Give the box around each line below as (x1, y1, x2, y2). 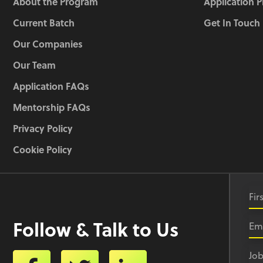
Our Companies (13, 37, 83, 51)
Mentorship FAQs (13, 100, 90, 114)
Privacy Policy (13, 122, 73, 136)
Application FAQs (13, 79, 89, 93)
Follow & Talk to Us (13, 215, 178, 243)
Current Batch (13, 16, 75, 30)
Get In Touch (204, 16, 260, 30)
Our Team (13, 58, 56, 72)
